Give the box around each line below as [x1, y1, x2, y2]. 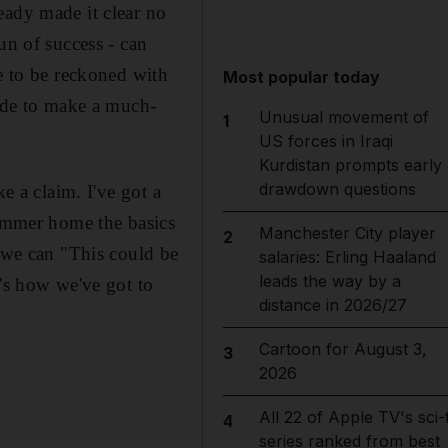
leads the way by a [258, 271, 401, 291]
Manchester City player [258, 223, 436, 243]
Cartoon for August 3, [258, 339, 427, 359]
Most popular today [223, 67, 381, 87]
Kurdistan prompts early [258, 155, 442, 175]
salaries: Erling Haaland [258, 247, 436, 267]
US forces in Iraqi [258, 131, 393, 151]
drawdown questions [258, 179, 416, 199]
